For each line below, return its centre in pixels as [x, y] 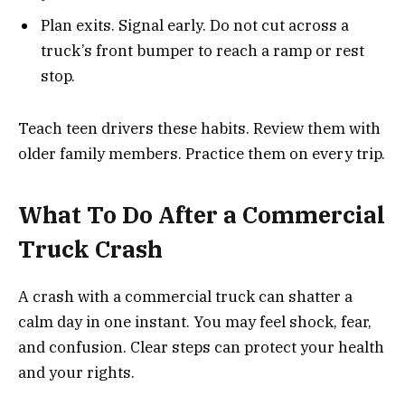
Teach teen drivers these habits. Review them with [199, 129]
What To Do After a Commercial [202, 214]
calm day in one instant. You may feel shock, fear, [195, 321]
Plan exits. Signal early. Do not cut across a [195, 25]
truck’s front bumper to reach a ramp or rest [202, 50]
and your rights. [76, 372]
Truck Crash [90, 249]
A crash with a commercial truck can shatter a [185, 296]
